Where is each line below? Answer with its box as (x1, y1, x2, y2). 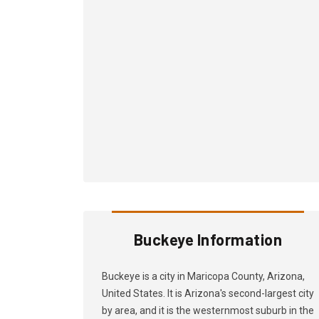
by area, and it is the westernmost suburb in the (102, 305, 314, 316)
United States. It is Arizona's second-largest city (102, 288, 314, 299)
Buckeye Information (133, 230, 283, 249)
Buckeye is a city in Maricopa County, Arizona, (102, 271, 305, 282)
